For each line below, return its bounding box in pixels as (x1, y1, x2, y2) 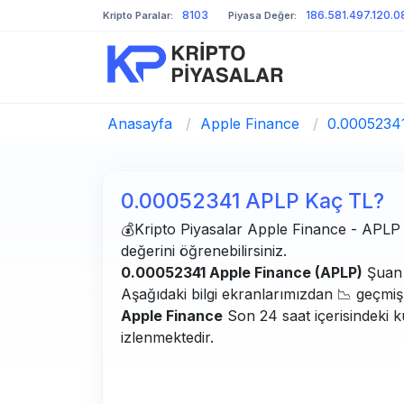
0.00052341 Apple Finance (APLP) (121, 263, 363, 281)
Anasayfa (107, 115, 172, 133)
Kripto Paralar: (103, 8, 173, 22)
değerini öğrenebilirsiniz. (121, 242, 287, 260)
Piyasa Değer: (228, 8, 297, 22)
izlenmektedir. (121, 328, 214, 346)
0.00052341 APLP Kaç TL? (121, 188, 384, 214)
